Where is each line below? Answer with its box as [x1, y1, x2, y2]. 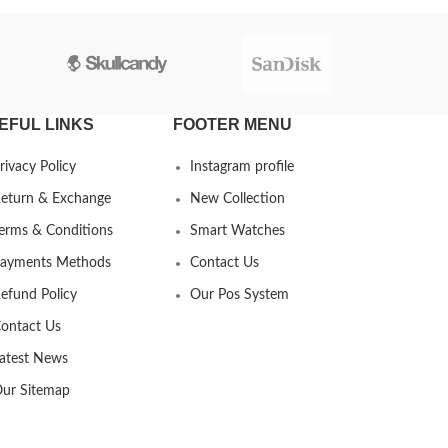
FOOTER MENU [173, 116, 293, 134]
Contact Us [190, 256, 260, 271]
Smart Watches [190, 224, 286, 239]
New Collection [190, 192, 286, 207]
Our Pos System [190, 288, 290, 303]
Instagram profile [190, 160, 295, 175]
